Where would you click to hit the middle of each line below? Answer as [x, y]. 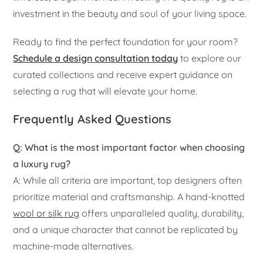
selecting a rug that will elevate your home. [105, 91]
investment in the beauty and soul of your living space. [130, 13]
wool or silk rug [46, 213]
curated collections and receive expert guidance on [123, 74]
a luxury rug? [42, 163]
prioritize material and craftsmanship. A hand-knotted [129, 196]
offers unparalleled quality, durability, [162, 213]
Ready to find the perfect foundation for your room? [126, 41]
